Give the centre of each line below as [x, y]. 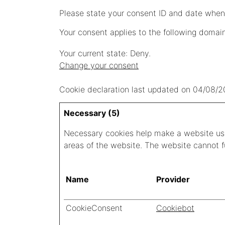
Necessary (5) [92, 113]
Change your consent [99, 65]
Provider [173, 179]
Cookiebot [175, 208]
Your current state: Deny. [106, 53]
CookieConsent [94, 208]
